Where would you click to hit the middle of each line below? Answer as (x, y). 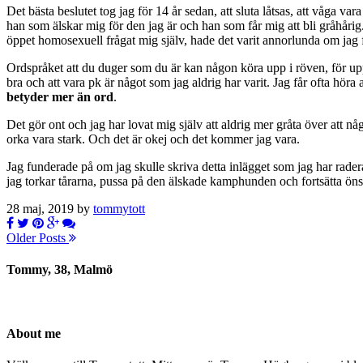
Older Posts (38, 238)
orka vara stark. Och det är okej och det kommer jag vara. (153, 139)
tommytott (119, 209)
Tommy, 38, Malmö (60, 270)
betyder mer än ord (60, 97)
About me (34, 333)
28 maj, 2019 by (50, 209)
